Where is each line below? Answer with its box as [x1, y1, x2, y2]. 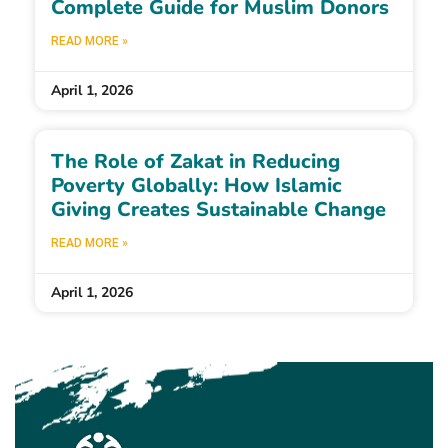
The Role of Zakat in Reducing [50, 148, 340, 176]
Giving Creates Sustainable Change [50, 196, 386, 224]
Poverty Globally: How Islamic [50, 172, 342, 200]
